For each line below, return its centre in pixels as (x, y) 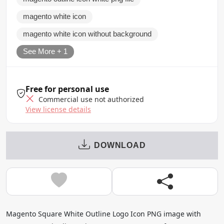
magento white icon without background (87, 34)
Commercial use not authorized (90, 99)
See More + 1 (45, 51)
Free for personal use (67, 89)
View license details (58, 109)
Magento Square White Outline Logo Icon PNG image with (103, 213)
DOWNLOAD (120, 145)
